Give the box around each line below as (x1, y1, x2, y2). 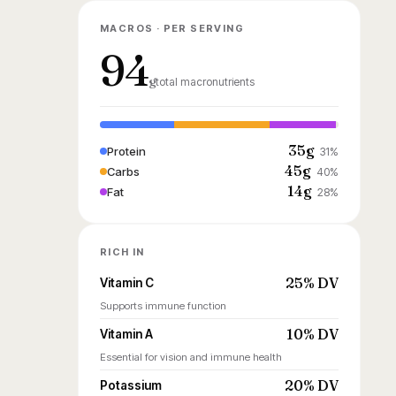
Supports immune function (100, 300, 226, 313)
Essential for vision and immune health (100, 351, 282, 364)
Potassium (100, 378, 162, 393)
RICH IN (100, 246, 145, 259)
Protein (107, 143, 146, 158)
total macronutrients (155, 75, 255, 89)
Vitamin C (100, 276, 154, 291)
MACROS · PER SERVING (100, 22, 244, 35)
